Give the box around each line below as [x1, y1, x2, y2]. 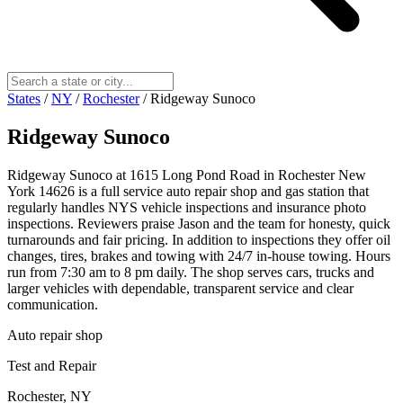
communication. [7, 296, 98, 312]
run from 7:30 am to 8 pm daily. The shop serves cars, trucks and [7, 264, 374, 280]
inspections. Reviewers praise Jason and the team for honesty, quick [7, 215, 390, 231]
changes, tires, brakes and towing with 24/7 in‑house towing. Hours [7, 247, 390, 264]
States [7, 90, 40, 106]
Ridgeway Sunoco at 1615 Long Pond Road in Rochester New [7, 166, 366, 183]
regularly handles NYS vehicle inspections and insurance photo [7, 199, 366, 215]
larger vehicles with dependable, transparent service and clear [7, 280, 354, 296]
